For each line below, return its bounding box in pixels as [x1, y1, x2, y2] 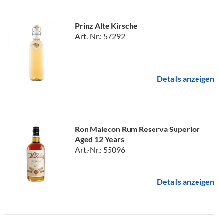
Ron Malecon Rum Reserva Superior [75, 124, 200, 133]
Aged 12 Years [75, 134, 124, 144]
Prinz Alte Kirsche [75, 21, 138, 30]
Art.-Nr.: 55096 [75, 144, 125, 154]
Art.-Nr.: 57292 [75, 31, 125, 41]
